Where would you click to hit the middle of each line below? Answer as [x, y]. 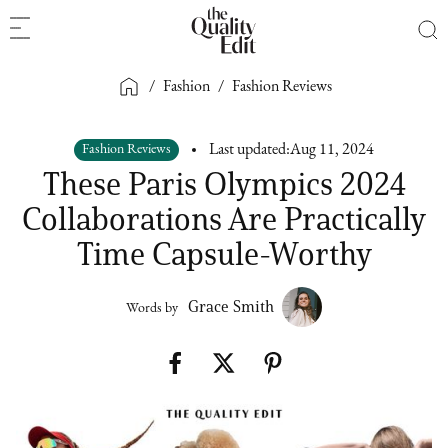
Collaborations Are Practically [224, 218]
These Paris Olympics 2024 [224, 183]
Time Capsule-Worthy [224, 253]
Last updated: [249, 150]
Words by [152, 308]
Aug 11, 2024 [332, 150]
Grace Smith [231, 306]
